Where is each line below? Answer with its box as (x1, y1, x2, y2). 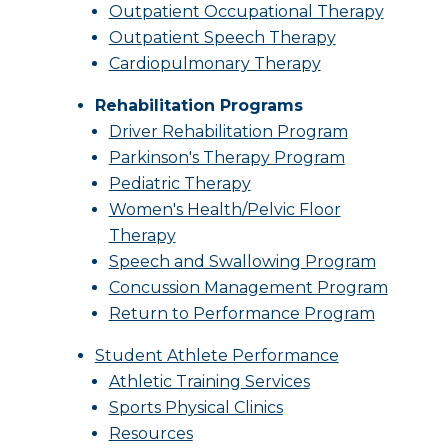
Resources (108, 424, 193, 443)
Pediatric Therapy (108, 174, 251, 193)
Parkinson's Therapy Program (108, 148, 345, 167)
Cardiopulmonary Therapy (108, 54, 321, 73)
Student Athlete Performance (94, 346, 339, 365)
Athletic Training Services (108, 372, 310, 391)
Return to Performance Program (108, 304, 375, 323)
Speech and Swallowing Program (108, 252, 376, 271)
